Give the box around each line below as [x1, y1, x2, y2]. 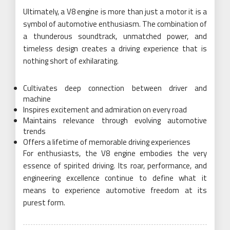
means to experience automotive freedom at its [23, 184, 207, 196]
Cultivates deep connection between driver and [23, 82, 207, 94]
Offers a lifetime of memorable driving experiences [23, 136, 190, 148]
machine [23, 92, 51, 105]
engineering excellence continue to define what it [23, 171, 207, 184]
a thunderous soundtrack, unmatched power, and [23, 30, 207, 42]
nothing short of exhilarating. [23, 54, 119, 67]
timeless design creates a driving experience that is [23, 42, 207, 54]
